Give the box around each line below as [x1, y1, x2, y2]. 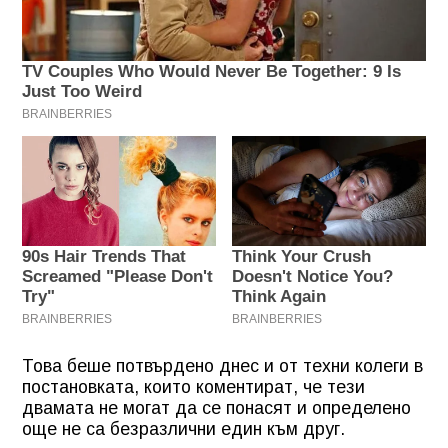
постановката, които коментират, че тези [22, 377, 365, 398]
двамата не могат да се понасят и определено [22, 398, 411, 419]
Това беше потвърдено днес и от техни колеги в [22, 356, 423, 377]
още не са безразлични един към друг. [22, 419, 345, 440]
